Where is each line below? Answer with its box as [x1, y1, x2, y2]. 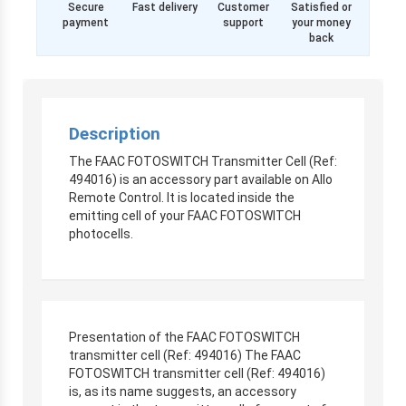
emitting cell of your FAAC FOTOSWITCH [69, 208, 301, 223]
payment [63, 15, 109, 29]
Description [69, 122, 160, 144]
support [222, 15, 264, 29]
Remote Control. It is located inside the [69, 189, 295, 205]
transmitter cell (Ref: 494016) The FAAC [69, 347, 301, 362]
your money [291, 15, 351, 29]
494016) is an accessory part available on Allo [69, 171, 333, 187]
